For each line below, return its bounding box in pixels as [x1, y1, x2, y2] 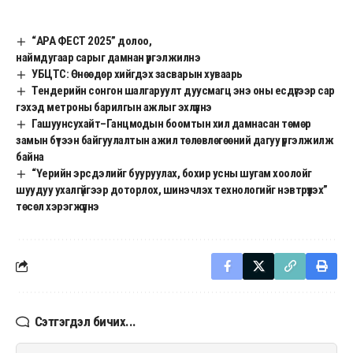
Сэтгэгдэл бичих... [34, 313, 136, 329]
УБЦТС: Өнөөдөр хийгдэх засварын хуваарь [32, 66, 243, 81]
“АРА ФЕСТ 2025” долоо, [32, 33, 152, 48]
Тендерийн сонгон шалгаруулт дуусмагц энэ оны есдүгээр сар [32, 83, 335, 98]
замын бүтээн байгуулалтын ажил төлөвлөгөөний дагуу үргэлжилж [16, 132, 333, 147]
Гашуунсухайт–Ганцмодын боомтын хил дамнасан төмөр [32, 116, 311, 131]
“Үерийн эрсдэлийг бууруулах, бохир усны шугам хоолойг [32, 165, 312, 180]
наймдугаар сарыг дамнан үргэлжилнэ [16, 50, 200, 65]
